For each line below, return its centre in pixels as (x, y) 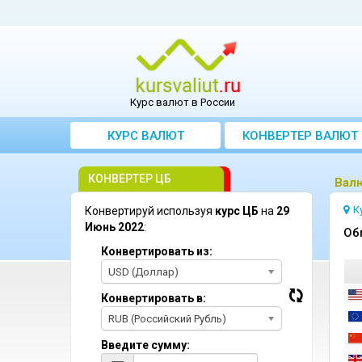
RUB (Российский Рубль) (167, 319)
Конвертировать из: (157, 251)
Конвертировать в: (154, 298)
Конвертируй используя (150, 211)
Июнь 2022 (114, 227)
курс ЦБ (237, 211)
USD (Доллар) (143, 272)
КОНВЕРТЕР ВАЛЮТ (300, 136)
